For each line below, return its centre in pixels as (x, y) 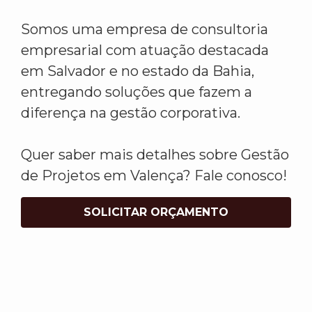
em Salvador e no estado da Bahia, (138, 71)
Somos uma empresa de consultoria (145, 30)
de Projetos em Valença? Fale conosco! (154, 176)
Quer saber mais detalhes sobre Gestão (155, 155)
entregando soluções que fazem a (136, 92)
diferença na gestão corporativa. (131, 113)
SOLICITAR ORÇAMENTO (156, 212)
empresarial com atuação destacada (145, 50)
